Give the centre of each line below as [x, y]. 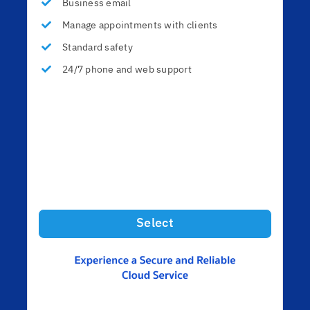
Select [155, 224]
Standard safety [98, 48]
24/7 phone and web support [127, 70]
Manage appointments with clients [140, 26]
